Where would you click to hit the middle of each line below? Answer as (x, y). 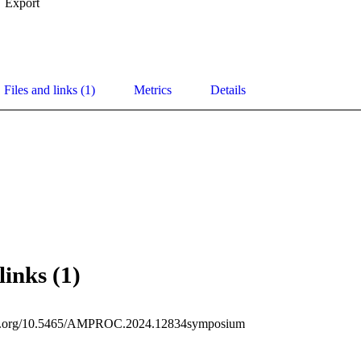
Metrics (153, 90)
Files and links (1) (50, 90)
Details (228, 90)
